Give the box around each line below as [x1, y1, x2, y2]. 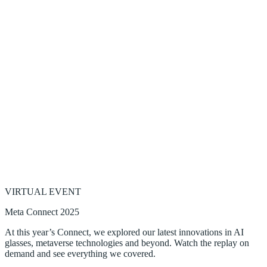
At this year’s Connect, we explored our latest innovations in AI [5, 226, 244, 237]
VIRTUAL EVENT [5, 186, 81, 197]
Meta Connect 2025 [5, 206, 79, 217]
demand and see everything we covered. [5, 248, 156, 259]
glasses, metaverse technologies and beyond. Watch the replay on [5, 237, 249, 248]
